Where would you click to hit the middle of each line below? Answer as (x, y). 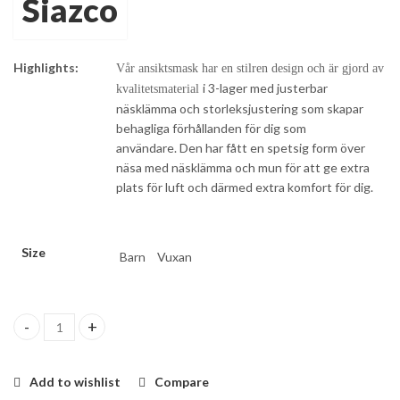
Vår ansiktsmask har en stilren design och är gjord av (250, 68)
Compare (181, 381)
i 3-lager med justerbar (265, 87)
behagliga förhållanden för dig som (211, 128)
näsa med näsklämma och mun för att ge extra (243, 167)
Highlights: (46, 67)
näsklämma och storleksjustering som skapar (240, 108)
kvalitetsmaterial (159, 88)
